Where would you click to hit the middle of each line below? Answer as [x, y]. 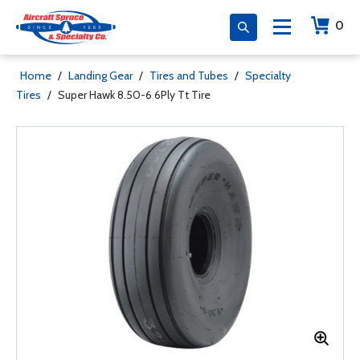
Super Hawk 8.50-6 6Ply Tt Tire [134, 95]
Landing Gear [100, 76]
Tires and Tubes [189, 76]
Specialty [268, 76]
